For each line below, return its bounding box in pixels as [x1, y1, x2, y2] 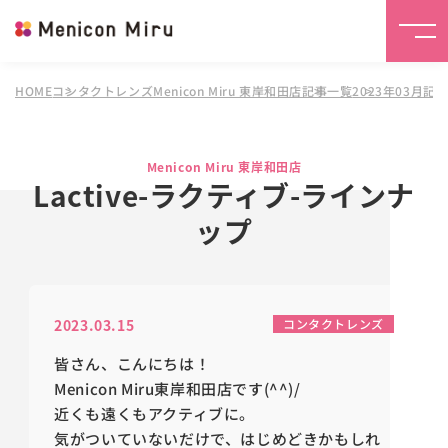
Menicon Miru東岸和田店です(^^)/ [54, 378, 301, 399]
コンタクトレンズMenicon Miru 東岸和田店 [52, 82, 303, 99]
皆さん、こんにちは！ [54, 353, 211, 374]
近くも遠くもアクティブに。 [54, 403, 255, 424]
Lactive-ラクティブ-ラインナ [33, 175, 415, 216]
